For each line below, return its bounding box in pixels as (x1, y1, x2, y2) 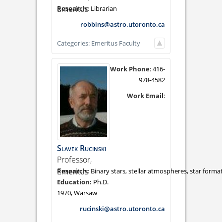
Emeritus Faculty (91, 39, 140, 48)
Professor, (57, 154, 92, 165)
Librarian (91, 4, 117, 13)
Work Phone (110, 64, 150, 74)
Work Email (127, 91, 164, 101)
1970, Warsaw (57, 188, 97, 197)
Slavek (57, 142, 78, 154)
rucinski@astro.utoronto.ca (80, 204, 165, 213)
